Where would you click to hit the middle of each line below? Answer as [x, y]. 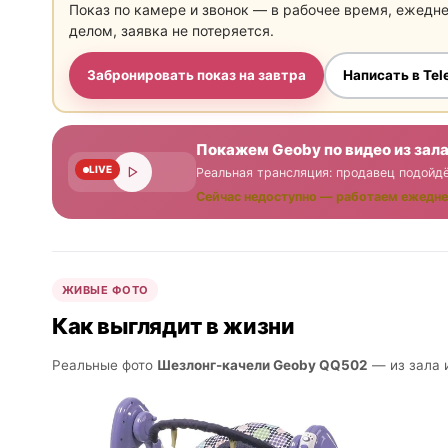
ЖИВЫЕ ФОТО [105, 290]
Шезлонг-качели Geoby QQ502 [262, 365]
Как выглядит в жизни [173, 326]
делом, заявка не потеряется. [171, 30]
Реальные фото [104, 365]
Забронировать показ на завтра [196, 75]
